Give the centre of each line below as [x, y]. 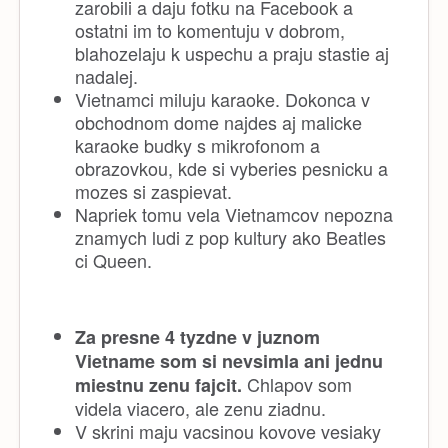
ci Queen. [116, 259]
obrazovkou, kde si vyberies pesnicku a [231, 167]
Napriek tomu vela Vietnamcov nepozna [234, 213]
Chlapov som [297, 383]
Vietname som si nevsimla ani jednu [229, 360]
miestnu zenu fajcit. [158, 384]
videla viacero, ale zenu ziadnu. [200, 407]
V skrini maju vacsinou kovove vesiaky [228, 430]
